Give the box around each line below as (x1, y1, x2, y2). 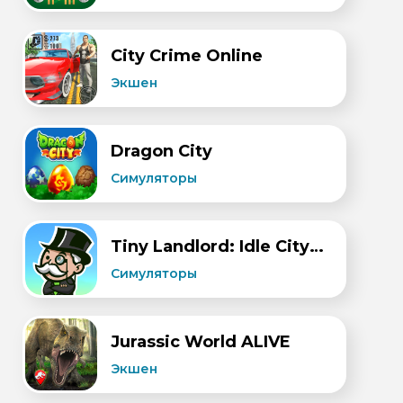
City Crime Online (111, 46, 263, 66)
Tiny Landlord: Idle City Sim (309, 237, 324, 256)
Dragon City (111, 141, 212, 161)
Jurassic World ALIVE (111, 332, 291, 352)
